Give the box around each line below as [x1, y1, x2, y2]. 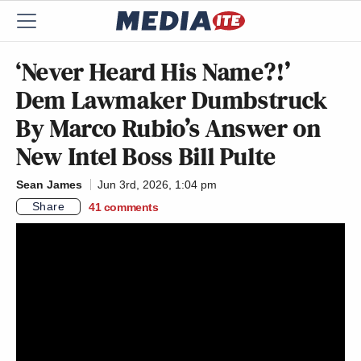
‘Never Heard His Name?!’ [16, 54, 291, 89]
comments [103, 200, 159, 214]
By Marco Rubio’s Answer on [16, 110, 322, 146]
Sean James [16, 178, 82, 191]
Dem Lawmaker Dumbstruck [16, 82, 328, 118]
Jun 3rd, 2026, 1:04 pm [98, 178, 217, 191]
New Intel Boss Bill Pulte [16, 139, 277, 174]
